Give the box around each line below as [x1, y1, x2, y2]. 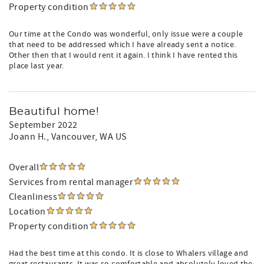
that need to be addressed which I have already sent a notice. [9, 39, 236, 50]
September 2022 [9, 119, 78, 131]
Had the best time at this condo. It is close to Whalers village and [9, 248, 249, 259]
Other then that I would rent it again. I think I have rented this [9, 50, 238, 61]
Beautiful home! [9, 107, 100, 117]
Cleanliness [9, 191, 58, 203]
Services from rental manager [9, 176, 134, 188]
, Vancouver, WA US [46, 131, 127, 143]
